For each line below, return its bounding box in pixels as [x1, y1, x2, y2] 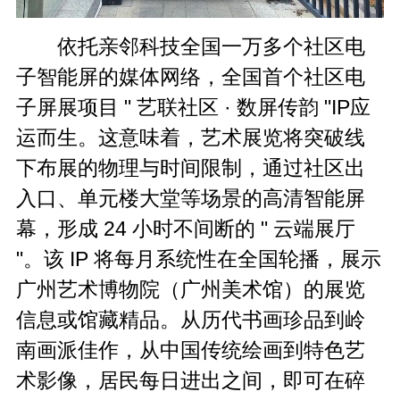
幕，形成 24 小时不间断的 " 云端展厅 [16, 216, 356, 240]
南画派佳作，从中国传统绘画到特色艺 [16, 337, 366, 362]
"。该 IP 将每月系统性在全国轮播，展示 [16, 246, 382, 271]
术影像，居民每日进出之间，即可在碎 [16, 368, 366, 392]
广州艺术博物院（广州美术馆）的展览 [16, 277, 366, 301]
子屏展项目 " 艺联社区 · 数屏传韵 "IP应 [16, 95, 371, 119]
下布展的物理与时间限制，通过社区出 [16, 155, 366, 179]
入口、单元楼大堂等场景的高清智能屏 [16, 186, 366, 210]
